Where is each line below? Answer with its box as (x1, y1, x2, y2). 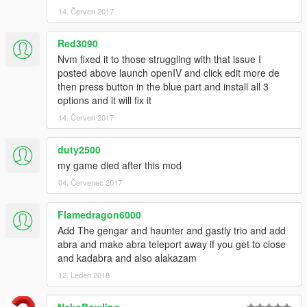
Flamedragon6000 (58, 207, 141, 221)
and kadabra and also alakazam (58, 250, 197, 265)
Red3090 (58, 36, 98, 50)
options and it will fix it (58, 93, 151, 107)
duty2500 (58, 142, 101, 156)
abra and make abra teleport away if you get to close (58, 236, 286, 251)
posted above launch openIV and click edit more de (58, 65, 280, 79)
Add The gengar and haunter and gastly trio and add (58, 223, 286, 237)
